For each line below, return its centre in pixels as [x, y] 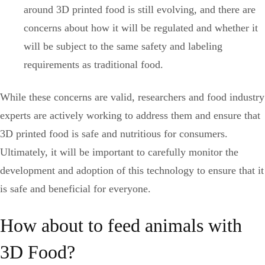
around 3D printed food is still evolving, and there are [140, 9]
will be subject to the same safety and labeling [123, 46]
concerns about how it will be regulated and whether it [141, 28]
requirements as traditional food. [93, 64]
